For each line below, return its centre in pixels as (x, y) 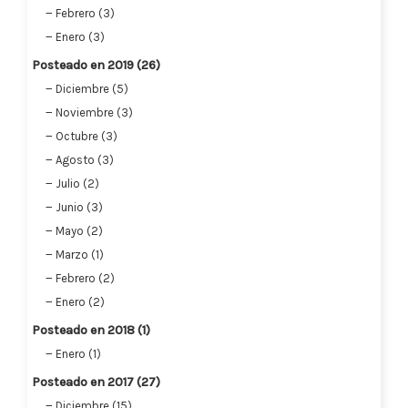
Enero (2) (80, 301)
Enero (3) (80, 36)
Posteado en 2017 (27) (96, 382)
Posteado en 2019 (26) (96, 65)
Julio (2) (77, 183)
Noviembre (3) (94, 112)
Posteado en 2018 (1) (91, 330)
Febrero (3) (85, 13)
